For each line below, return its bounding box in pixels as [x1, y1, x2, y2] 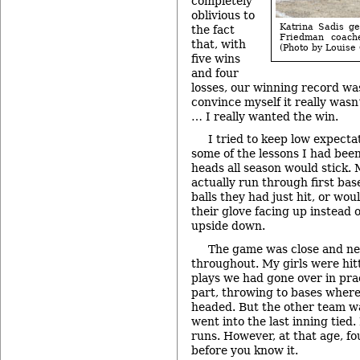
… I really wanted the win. [191, 109, 338, 123]
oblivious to [191, 8, 255, 22]
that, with [191, 37, 246, 51]
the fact [191, 22, 235, 36]
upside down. [191, 219, 265, 233]
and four [191, 66, 239, 80]
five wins [191, 51, 240, 65]
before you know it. [191, 343, 298, 357]
